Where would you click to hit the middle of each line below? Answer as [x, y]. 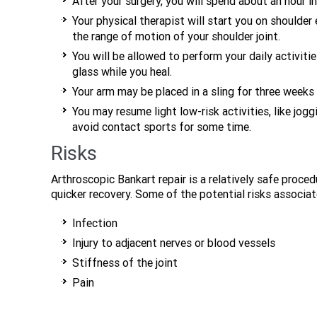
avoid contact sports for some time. [162, 127]
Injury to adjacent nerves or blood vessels [174, 243]
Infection [95, 223]
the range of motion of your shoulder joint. [176, 36]
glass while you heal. [122, 72]
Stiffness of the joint [125, 263]
